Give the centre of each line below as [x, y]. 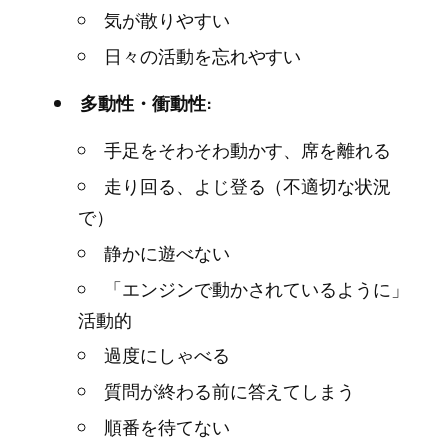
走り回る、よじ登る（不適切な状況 [247, 185]
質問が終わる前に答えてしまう [229, 391]
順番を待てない [167, 426]
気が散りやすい [167, 20]
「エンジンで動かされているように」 [256, 288]
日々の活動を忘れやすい [203, 56]
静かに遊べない [167, 252]
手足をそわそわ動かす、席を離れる [247, 150]
